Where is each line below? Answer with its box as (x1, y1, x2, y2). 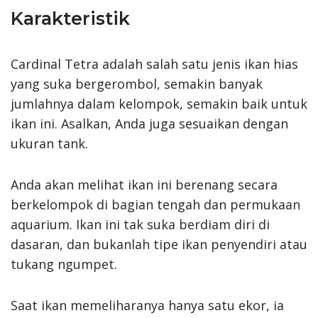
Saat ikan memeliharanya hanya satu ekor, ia (11, 296, 284, 314)
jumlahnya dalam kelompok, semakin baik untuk (11, 94, 307, 112)
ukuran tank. (11, 134, 88, 152)
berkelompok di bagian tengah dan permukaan (11, 195, 300, 213)
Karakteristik (11, 7, 130, 29)
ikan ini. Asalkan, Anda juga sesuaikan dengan (11, 114, 288, 132)
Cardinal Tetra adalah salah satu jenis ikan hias (11, 55, 298, 72)
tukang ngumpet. (11, 255, 117, 273)
